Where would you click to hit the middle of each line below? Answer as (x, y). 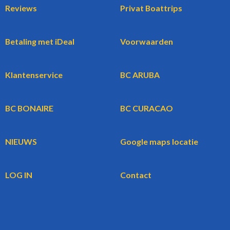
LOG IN (19, 175)
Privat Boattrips (151, 8)
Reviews (21, 8)
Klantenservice (34, 75)
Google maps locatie (159, 142)
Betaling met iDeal (40, 42)
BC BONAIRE (29, 108)
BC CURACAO (147, 108)
